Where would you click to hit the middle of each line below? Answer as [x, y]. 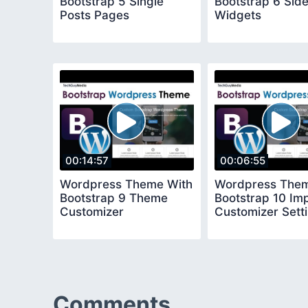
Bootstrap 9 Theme [114, 198]
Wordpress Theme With [126, 184]
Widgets [238, 15]
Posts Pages [95, 15]
